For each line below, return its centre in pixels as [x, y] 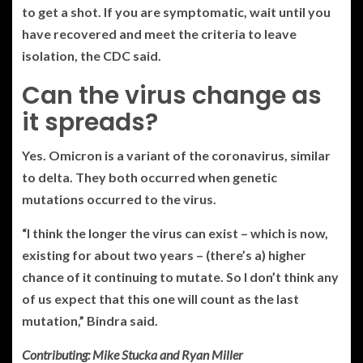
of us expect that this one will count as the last [160, 298]
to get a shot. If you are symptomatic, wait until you [176, 11]
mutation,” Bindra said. [90, 320]
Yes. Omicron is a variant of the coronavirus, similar [176, 155]
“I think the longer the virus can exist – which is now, [175, 233]
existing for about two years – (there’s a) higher [164, 254]
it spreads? [90, 122]
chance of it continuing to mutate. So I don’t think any [180, 276]
